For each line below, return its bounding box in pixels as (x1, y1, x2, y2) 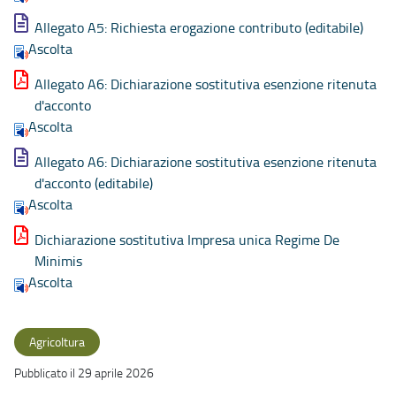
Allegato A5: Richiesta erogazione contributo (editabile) (34, 17, 363, 37)
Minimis (34, 251, 82, 271)
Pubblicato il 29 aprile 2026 (14, 364, 154, 382)
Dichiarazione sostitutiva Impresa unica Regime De (34, 230, 339, 250)
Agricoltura (29, 333, 85, 351)
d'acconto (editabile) (34, 173, 153, 194)
